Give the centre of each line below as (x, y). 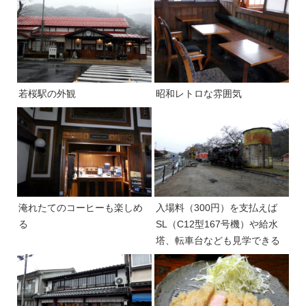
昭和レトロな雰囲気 (199, 93)
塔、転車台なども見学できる (218, 240)
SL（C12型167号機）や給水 (217, 224)
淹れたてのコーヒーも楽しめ (81, 207)
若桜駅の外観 (47, 93)
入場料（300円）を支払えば (217, 207)
